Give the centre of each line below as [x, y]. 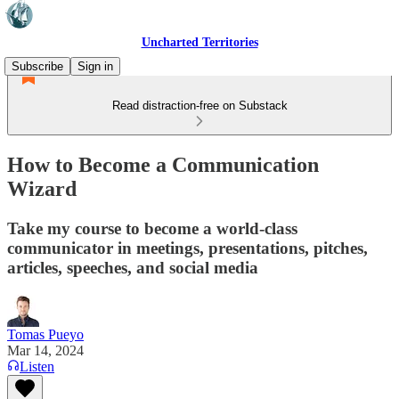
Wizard [42, 188]
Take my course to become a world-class [152, 228]
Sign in [95, 66]
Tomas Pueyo [45, 334]
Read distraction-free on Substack [199, 106]
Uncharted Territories [199, 42]
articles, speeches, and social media [133, 267]
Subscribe [37, 66]
